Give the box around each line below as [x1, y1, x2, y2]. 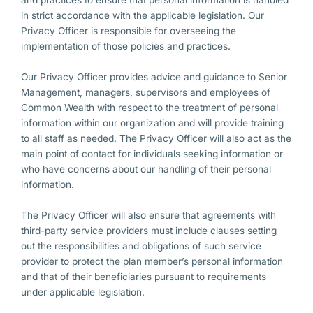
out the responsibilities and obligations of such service [21, 240, 261, 252]
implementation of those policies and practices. [21, 41, 231, 52]
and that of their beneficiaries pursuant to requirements [21, 271, 266, 283]
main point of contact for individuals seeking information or [21, 148, 283, 160]
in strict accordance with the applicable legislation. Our [21, 10, 264, 22]
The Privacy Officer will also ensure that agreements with [21, 210, 276, 221]
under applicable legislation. [21, 286, 145, 298]
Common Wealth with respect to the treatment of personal [21, 102, 278, 114]
